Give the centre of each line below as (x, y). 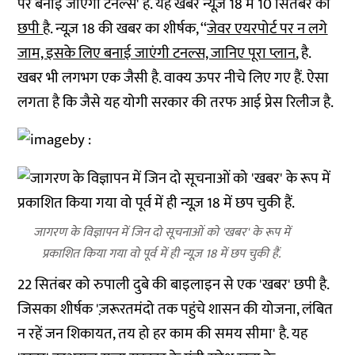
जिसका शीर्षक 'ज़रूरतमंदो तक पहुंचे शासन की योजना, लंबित (176, 309)
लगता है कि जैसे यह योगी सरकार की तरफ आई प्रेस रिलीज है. (176, 103)
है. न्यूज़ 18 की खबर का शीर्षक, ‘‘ (125, 29)
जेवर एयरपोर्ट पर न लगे (267, 29)
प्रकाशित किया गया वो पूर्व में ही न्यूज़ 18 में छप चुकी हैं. (162, 254)
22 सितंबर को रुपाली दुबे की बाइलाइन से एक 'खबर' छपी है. (174, 285)
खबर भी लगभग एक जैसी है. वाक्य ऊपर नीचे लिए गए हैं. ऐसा (174, 78)
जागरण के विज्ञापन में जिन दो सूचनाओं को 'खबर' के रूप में (161, 233)
